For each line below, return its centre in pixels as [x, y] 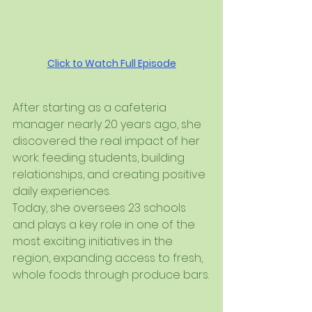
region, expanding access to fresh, [109, 258]
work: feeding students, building [100, 157]
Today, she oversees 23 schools [101, 208]
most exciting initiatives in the [94, 241]
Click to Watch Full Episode [111, 63]
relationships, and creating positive [110, 174]
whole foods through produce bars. [111, 274]
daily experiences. [61, 191]
